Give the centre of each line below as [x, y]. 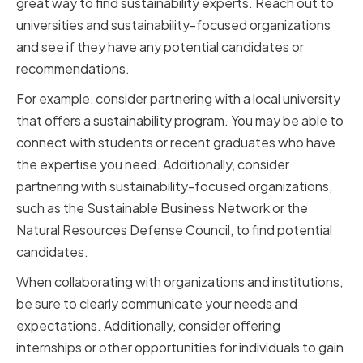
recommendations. [73, 69]
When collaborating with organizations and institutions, [179, 282]
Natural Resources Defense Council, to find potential [174, 230]
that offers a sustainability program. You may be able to [180, 121]
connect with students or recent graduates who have [176, 143]
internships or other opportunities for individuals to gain [180, 348]
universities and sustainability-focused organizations [173, 25]
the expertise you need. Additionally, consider [153, 164]
